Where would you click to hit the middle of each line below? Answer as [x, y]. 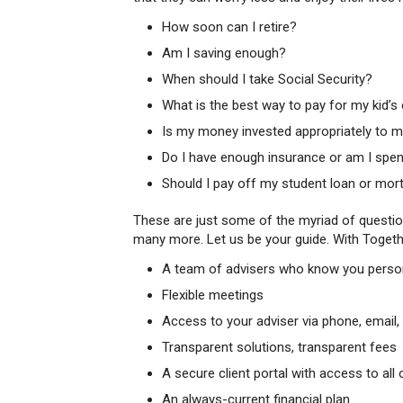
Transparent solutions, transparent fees [279, 347]
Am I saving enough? [224, 53]
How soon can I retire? [229, 27]
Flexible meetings [213, 295]
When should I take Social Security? [267, 79]
